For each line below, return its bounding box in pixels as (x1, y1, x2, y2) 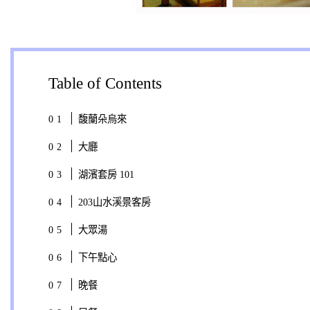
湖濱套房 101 (77, 169, 134, 180)
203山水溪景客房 (77, 197, 151, 208)
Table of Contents (48, 75, 162, 92)
